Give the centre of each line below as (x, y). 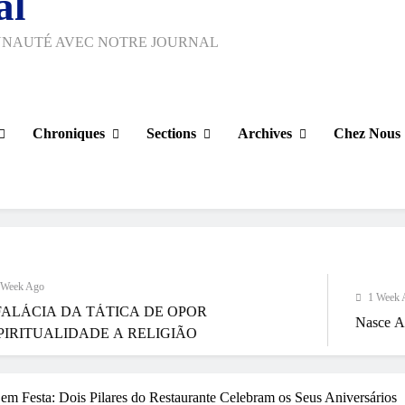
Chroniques (69, 133)
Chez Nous (367, 133)
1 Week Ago (298, 297)
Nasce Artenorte (306, 322)
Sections (171, 133)
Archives (265, 133)
